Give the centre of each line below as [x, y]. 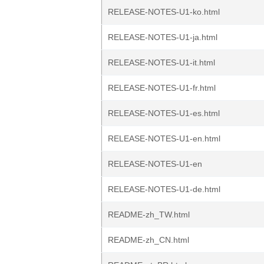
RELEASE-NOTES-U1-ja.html [163, 37]
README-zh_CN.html [148, 240]
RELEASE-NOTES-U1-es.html [164, 113]
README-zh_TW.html [149, 214]
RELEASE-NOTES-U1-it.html [161, 62]
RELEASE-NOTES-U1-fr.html [162, 88]
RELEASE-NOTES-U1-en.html [164, 138]
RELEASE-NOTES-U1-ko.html [164, 12]
